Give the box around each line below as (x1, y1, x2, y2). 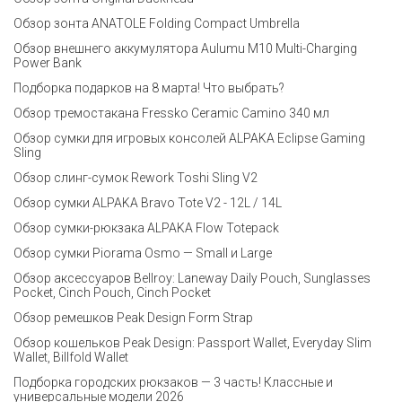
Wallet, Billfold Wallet (13, 350, 128, 364)
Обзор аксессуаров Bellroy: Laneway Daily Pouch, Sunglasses (13, 271, 371, 285)
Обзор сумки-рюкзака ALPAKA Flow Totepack (13, 221, 279, 235)
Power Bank (13, 56, 82, 70)
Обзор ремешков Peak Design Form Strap (13, 310, 253, 325)
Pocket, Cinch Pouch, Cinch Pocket (13, 285, 211, 300)
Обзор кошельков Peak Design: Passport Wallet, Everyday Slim (13, 336, 371, 350)
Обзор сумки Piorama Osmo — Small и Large (13, 246, 272, 260)
